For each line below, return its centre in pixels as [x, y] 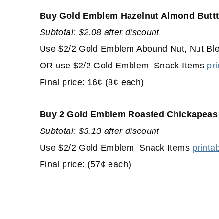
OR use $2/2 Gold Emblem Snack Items [123, 66]
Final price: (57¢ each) [86, 164]
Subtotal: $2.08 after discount [99, 33]
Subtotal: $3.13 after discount [99, 131]
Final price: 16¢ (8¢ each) [92, 82]
